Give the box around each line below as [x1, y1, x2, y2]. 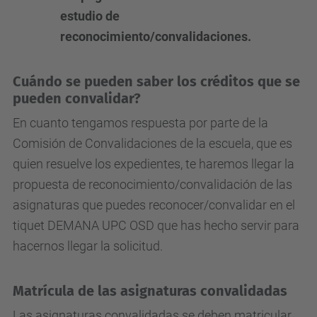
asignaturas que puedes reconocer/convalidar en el [13, 197, 295, 212]
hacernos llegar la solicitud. [13, 238, 163, 253]
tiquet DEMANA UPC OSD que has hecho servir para [13, 218, 299, 233]
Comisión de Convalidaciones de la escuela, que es [13, 136, 292, 151]
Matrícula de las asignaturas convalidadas [13, 282, 287, 299]
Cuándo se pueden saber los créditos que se [13, 73, 300, 90]
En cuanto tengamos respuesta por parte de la [13, 115, 268, 130]
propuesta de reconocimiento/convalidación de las [13, 177, 292, 192]
